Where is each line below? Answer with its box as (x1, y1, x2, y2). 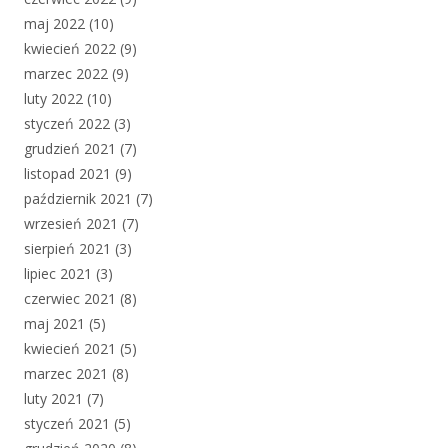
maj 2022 (24, 14, 85, 34)
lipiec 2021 (24, 264, 92, 284)
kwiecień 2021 (24, 339, 116, 359)
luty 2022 (24, 89, 83, 109)
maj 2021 (24, 314, 85, 334)
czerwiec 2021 (24, 289, 116, 309)
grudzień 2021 (24, 139, 116, 159)
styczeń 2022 (24, 114, 110, 134)
